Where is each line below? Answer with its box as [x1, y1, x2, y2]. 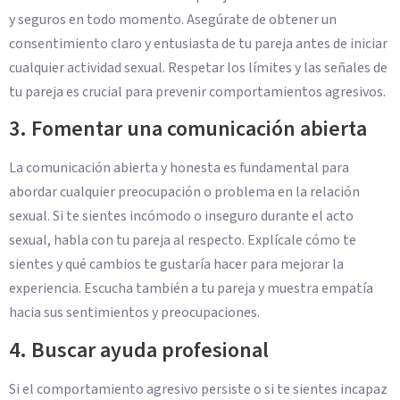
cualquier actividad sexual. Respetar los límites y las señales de [9, 58, 387, 79]
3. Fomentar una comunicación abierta [9, 113, 367, 146]
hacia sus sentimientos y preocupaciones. [9, 303, 260, 323]
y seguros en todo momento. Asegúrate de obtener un [9, 10, 337, 30]
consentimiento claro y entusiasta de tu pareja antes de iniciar [9, 34, 387, 54]
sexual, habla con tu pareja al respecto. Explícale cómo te [9, 230, 356, 251]
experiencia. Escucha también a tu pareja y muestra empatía [9, 279, 373, 299]
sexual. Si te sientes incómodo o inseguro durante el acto [9, 206, 354, 227]
